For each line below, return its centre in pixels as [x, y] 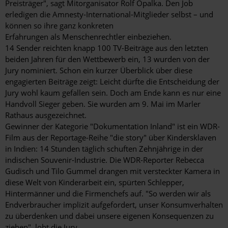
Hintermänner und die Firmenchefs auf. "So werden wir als [108, 194]
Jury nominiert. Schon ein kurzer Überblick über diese [99, 70]
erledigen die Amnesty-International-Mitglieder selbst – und [109, 15]
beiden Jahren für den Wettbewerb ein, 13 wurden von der [107, 59]
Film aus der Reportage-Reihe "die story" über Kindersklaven [111, 138]
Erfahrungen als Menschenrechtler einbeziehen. [88, 37]
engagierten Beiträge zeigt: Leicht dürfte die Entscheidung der [112, 82]
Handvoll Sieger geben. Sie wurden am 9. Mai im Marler [103, 104]
